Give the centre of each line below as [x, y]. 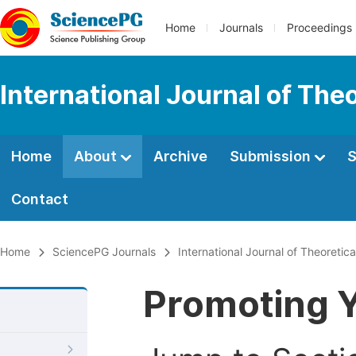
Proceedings [319, 28]
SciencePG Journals [104, 252]
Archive [180, 156]
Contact [40, 199]
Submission [272, 156]
